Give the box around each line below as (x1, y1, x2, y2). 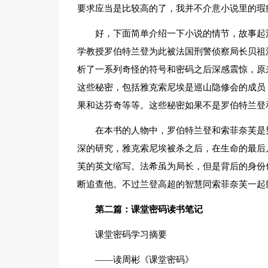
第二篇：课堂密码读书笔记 (95, 205, 203, 214)
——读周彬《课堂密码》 (95, 255, 194, 264)
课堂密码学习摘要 (95, 230, 167, 239)
